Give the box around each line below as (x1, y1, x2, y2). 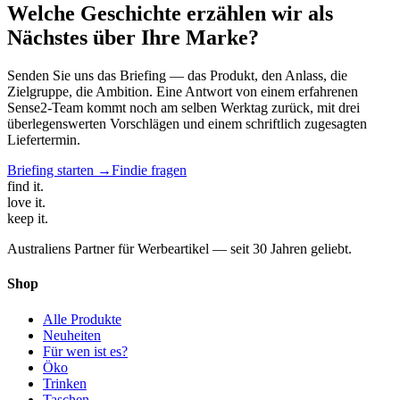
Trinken (43, 375, 87, 391)
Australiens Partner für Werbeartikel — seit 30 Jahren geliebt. (7, 241, 352, 257)
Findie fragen (112, 162, 187, 179)
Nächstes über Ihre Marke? (7, 26, 259, 50)
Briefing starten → (7, 162, 112, 179)
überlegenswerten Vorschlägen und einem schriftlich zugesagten (7, 116, 367, 132)
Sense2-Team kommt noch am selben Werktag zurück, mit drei (7, 100, 360, 116)
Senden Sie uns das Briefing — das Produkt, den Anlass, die (7, 68, 347, 84)
